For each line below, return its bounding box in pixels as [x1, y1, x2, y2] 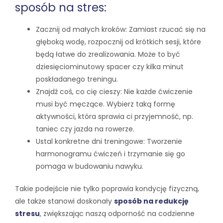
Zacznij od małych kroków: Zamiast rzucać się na [36, 24, 206, 34]
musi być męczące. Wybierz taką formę [36, 99, 175, 109]
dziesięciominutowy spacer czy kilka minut [36, 61, 184, 72]
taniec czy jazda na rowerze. [36, 123, 134, 134]
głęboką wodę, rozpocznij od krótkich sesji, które [36, 36, 201, 47]
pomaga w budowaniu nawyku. [36, 161, 143, 171]
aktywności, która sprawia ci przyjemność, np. [36, 111, 193, 121]
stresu [15, 208, 40, 219]
